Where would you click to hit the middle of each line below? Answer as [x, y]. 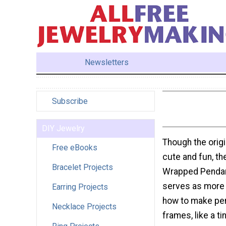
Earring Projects [80, 187]
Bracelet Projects [82, 167]
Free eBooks [75, 147]
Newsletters [107, 62]
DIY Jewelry [63, 128]
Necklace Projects [84, 206]
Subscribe [70, 101]
